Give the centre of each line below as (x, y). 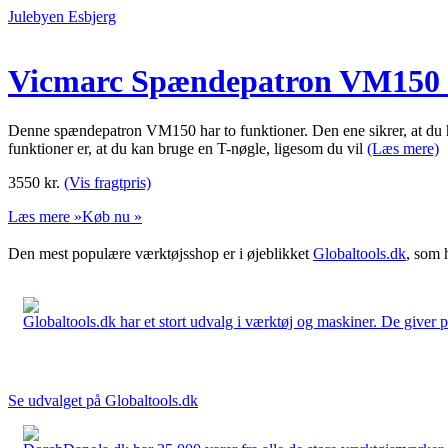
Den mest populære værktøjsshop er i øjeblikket (160, 253)
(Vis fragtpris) (107, 182)
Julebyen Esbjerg (62, 16)
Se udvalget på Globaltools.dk (103, 400)
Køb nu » (112, 216)
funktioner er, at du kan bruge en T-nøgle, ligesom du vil (187, 148)
